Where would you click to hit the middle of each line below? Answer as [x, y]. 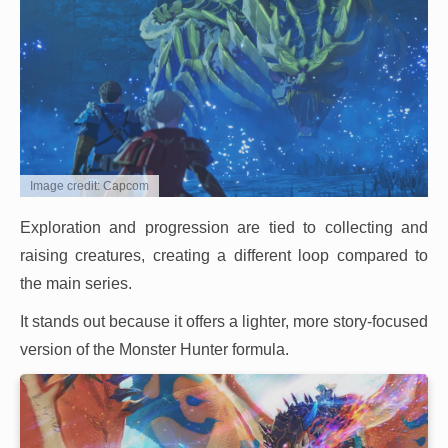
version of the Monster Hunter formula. [154, 350]
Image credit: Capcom [89, 186]
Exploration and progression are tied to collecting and [224, 228]
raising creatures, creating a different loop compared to [224, 256]
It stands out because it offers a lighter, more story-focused [224, 322]
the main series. [76, 284]
